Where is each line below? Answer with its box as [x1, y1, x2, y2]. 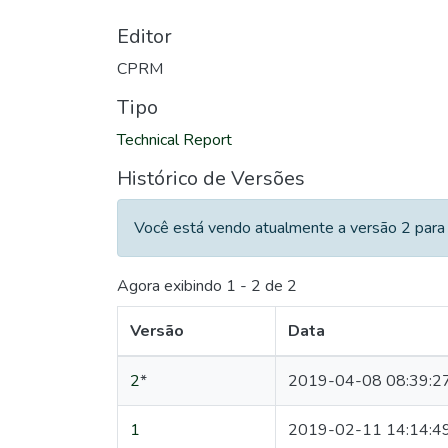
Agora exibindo [117, 275, 226, 298]
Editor [117, 23, 172, 50]
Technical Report [117, 129, 232, 151]
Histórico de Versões [117, 165, 305, 192]
